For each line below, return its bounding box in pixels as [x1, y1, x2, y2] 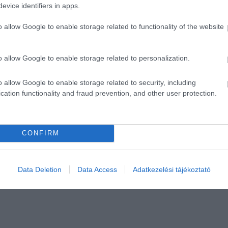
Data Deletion [17, 165, 62, 174]
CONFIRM [21, 129, 60, 137]
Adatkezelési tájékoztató [132, 165, 211, 174]
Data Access [77, 165, 117, 174]
